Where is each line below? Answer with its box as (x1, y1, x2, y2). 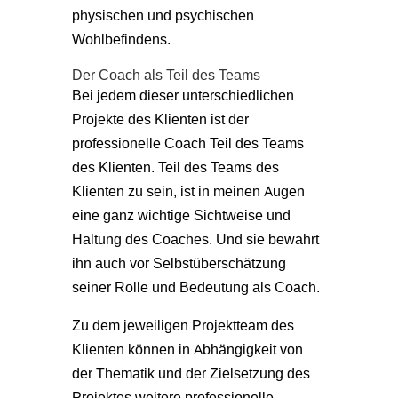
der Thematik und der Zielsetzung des (71, 363, 310, 382)
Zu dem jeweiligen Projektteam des (71, 315, 294, 334)
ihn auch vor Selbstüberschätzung (71, 253, 286, 272)
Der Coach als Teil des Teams (71, 65, 260, 84)
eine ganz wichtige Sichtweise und (71, 205, 291, 224)
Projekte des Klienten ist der (71, 109, 249, 128)
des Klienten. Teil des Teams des (71, 157, 279, 176)
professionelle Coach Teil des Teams (71, 133, 304, 152)
